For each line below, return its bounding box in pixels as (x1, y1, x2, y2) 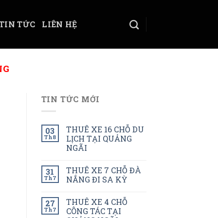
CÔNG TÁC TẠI (66, 205, 121, 216)
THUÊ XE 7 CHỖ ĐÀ (66, 164, 141, 175)
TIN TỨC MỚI (41, 94, 100, 105)
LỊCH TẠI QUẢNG (66, 133, 132, 144)
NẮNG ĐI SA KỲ (66, 174, 127, 184)
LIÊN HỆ (42, 19, 77, 29)
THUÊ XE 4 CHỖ (66, 196, 127, 207)
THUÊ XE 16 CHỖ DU (66, 124, 144, 134)
